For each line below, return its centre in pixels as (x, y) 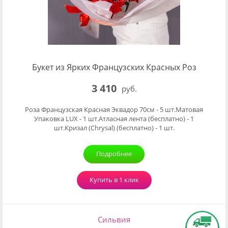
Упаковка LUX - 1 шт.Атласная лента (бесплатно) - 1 (114, 119)
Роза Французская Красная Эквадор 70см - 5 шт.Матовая (114, 109)
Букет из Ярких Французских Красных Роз (114, 67)
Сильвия (114, 219)
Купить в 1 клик (114, 180)
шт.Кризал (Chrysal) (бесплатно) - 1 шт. (114, 128)
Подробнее (114, 154)
